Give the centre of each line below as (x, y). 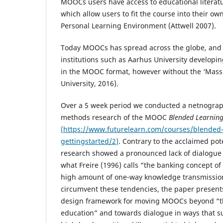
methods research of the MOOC (115, 117)
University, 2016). (90, 83)
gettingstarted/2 (88, 141)
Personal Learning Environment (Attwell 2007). (138, 25)
